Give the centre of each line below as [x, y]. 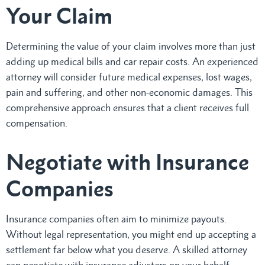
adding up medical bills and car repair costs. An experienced [132, 61]
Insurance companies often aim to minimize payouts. [116, 219]
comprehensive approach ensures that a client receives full [127, 107]
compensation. [37, 123]
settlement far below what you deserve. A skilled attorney [127, 249]
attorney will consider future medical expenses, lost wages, [129, 77]
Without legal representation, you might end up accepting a [131, 234]
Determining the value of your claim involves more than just [131, 46]
